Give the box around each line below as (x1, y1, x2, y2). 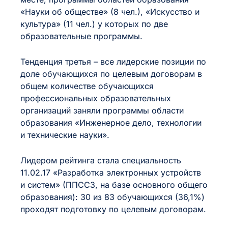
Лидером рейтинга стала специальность (20, 155, 181, 165)
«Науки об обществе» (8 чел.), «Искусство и (20, 7, 199, 17)
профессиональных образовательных (20, 93, 171, 103)
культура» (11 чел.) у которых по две (20, 19, 168, 29)
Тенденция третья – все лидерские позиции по (20, 56, 206, 67)
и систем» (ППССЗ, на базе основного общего (20, 180, 208, 190)
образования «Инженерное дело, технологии (20, 118, 202, 128)
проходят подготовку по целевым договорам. (20, 204, 206, 214)
